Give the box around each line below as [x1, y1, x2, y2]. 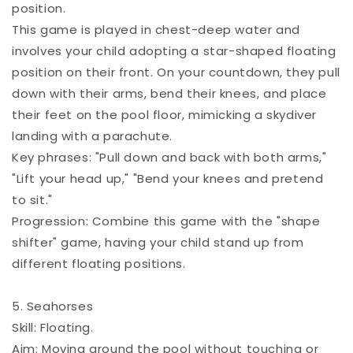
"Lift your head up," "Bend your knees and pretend [12, 169, 324, 187]
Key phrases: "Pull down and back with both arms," [12, 148, 327, 165]
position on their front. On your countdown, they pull [12, 63, 340, 80]
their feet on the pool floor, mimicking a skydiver [12, 106, 318, 123]
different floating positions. [12, 255, 186, 272]
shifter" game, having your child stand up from [12, 233, 304, 251]
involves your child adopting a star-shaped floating [12, 42, 336, 59]
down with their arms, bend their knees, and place [12, 84, 327, 102]
